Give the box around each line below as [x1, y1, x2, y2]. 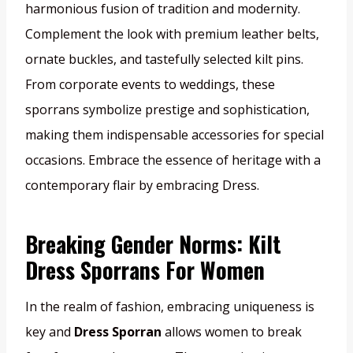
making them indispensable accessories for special [25, 126, 324, 144]
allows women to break [162, 323, 302, 341]
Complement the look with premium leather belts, [25, 25, 319, 43]
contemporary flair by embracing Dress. [25, 176, 259, 195]
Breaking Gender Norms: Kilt [25, 228, 281, 261]
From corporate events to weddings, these [25, 76, 275, 94]
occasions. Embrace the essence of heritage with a [25, 151, 321, 169]
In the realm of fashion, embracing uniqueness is [25, 298, 314, 316]
